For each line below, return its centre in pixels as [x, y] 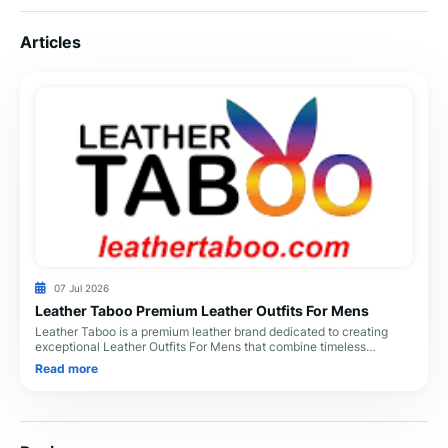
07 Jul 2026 [81, 288]
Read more [66, 368]
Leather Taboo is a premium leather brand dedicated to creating [211, 331]
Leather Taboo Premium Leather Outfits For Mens [202, 310]
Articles [50, 42]
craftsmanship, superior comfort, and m [143, 361]
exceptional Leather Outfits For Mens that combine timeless [200, 346]
